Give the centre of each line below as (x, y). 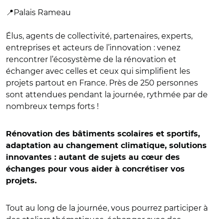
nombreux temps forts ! (52, 106)
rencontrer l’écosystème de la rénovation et (91, 59)
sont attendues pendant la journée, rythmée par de (107, 95)
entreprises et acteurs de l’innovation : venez (93, 48)
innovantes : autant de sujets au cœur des (93, 157)
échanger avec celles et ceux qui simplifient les (98, 71)
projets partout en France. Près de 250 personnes (102, 83)
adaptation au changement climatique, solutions (106, 146)
